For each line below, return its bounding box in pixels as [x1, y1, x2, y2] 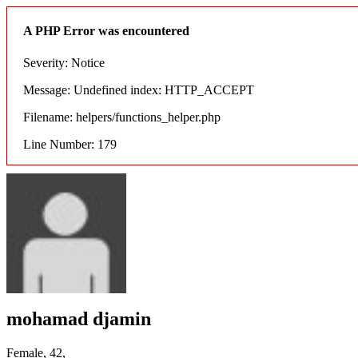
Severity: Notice [23, 55, 105, 70]
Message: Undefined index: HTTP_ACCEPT [23, 82, 254, 97]
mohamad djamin [6, 308, 151, 330]
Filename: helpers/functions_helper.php [23, 109, 221, 124]
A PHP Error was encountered [23, 24, 189, 38]
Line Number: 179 [23, 137, 117, 151]
